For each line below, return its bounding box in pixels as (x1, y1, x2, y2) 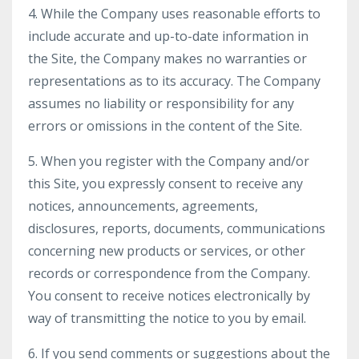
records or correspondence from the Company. (28, 264, 310, 282)
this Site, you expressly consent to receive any (28, 175, 303, 192)
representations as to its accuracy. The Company (28, 72, 321, 90)
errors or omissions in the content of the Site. (28, 117, 302, 135)
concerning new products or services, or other (28, 242, 305, 260)
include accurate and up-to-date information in (28, 27, 309, 45)
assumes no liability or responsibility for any (28, 95, 294, 112)
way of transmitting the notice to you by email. (28, 309, 306, 327)
